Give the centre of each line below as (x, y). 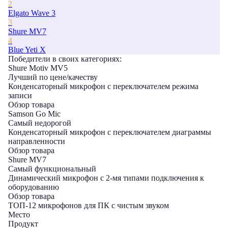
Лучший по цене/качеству (53, 77)
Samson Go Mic (34, 114)
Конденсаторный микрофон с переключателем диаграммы (110, 132)
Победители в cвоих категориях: (65, 59)
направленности (37, 141)
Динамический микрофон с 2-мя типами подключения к (106, 178)
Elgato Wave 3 (32, 13)
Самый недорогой (40, 123)
